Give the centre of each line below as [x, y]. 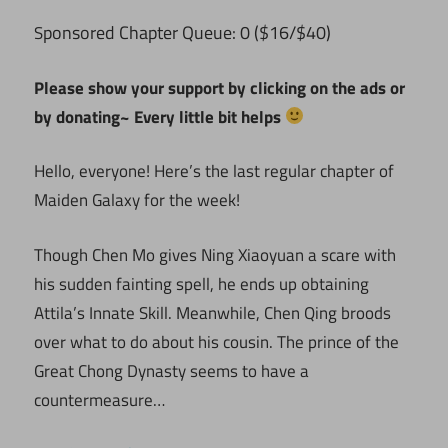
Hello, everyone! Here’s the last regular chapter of [214, 171]
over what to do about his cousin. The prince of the [216, 341]
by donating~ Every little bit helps [159, 116]
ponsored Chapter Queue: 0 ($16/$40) [189, 33]
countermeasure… [99, 399]
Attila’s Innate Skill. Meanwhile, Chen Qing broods [212, 312]
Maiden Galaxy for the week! [137, 200]
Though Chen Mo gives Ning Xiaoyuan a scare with [215, 254]
